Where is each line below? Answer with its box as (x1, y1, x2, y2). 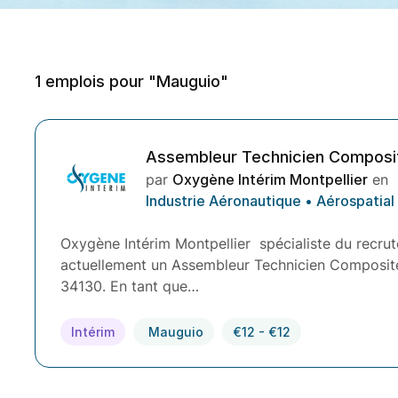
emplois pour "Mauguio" (41, 71, 228, 91)
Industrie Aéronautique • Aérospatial (146, 191, 394, 210)
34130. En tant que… (60, 276, 199, 295)
